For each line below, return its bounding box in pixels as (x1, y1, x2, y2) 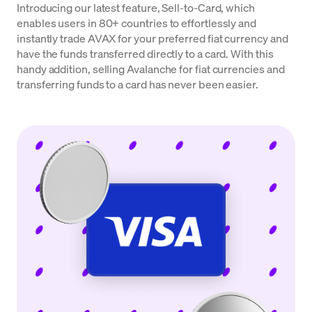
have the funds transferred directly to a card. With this (17, 46, 274, 61)
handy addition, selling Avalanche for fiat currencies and (17, 61, 285, 76)
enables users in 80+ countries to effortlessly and (17, 15, 257, 30)
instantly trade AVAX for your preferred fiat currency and (17, 31, 288, 45)
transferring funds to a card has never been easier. (17, 77, 258, 91)
